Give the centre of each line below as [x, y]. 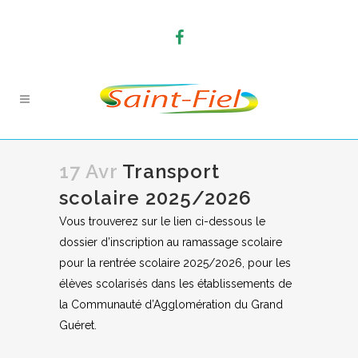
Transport [169, 171]
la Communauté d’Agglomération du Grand [171, 304]
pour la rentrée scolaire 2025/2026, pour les [175, 263]
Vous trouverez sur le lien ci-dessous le [162, 221]
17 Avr [88, 171]
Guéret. [78, 325]
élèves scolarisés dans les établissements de [175, 284]
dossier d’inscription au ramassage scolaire [171, 242]
